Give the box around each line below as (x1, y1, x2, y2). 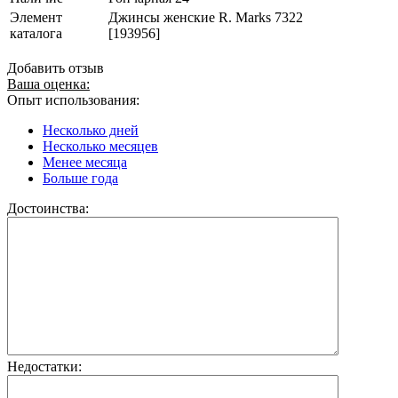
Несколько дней (43, 122, 139, 138)
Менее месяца (43, 154, 127, 170)
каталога (10, 25, 62, 41)
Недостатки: (7, 358, 82, 374)
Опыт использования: (7, 92, 139, 107)
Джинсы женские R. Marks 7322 (108, 9, 303, 25)
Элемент (10, 9, 62, 25)
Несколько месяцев (43, 138, 158, 154)
